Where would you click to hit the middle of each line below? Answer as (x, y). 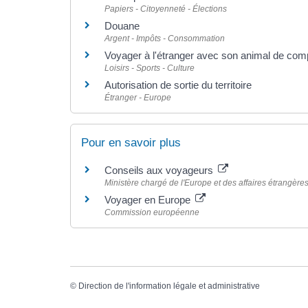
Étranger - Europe (138, 97)
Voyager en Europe (149, 199)
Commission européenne (152, 212)
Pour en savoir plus (131, 142)
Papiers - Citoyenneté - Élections (166, 9)
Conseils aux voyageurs (160, 170)
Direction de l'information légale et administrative (169, 286)
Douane (122, 25)
